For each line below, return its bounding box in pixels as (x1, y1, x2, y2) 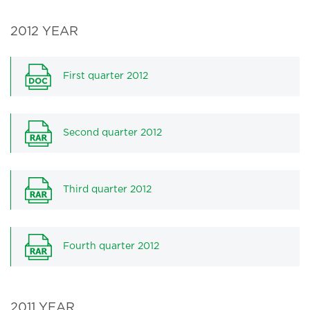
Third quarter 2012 (63, 185, 152, 194)
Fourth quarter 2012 (63, 242, 159, 250)
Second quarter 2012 (63, 129, 162, 137)
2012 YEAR (10, 26, 78, 37)
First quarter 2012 (63, 72, 148, 80)
